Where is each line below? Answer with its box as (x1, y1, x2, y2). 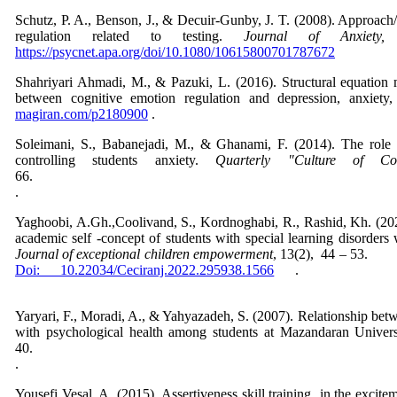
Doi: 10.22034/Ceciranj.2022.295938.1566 (15, 261, 275, 277)
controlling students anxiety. (15, 152, 216, 167)
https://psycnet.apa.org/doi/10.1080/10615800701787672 (15, 43, 335, 59)
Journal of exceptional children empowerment (15, 245, 273, 261)
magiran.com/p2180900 (15, 105, 148, 121)
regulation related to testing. (15, 27, 244, 43)
